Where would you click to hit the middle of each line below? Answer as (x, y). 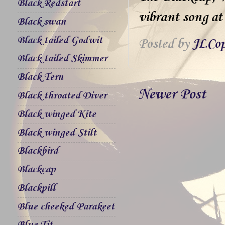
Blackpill (36, 188)
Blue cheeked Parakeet (66, 207)
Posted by (165, 44)
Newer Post (172, 94)
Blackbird (38, 151)
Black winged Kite (57, 114)
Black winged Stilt (57, 133)
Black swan (42, 22)
